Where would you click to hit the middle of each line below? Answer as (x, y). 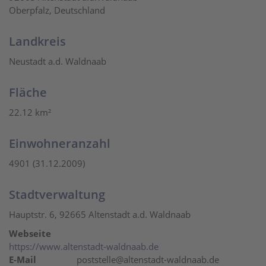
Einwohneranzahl (60, 143)
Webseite (30, 233)
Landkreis (37, 41)
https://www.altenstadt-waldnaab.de (84, 246)
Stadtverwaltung (57, 194)
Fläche (28, 92)
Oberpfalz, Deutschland (57, 10)
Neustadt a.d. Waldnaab (58, 61)
